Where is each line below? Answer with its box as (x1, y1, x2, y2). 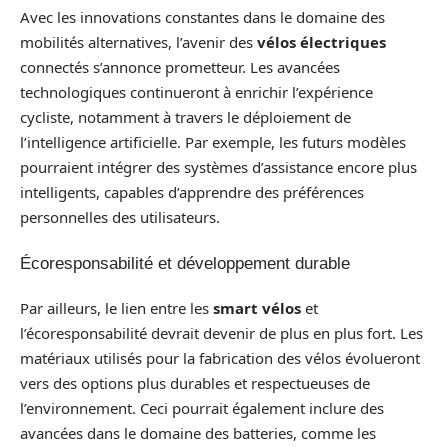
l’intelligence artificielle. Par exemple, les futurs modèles (20, 132, 406, 152)
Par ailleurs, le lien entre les (20, 298, 213, 318)
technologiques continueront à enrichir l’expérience (20, 82, 373, 102)
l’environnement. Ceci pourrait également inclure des (20, 398, 384, 418)
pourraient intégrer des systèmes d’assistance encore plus (20, 157, 417, 177)
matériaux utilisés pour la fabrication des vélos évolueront (20, 348, 420, 368)
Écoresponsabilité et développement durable (20, 253, 350, 273)
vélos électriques (257, 32, 386, 52)
